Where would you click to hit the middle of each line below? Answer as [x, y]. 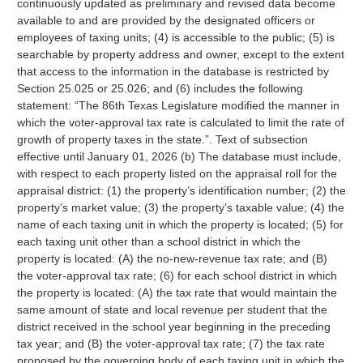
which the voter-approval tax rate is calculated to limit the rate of [180, 122]
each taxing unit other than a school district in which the [158, 241]
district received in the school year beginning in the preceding [173, 327]
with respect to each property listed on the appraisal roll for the [177, 173]
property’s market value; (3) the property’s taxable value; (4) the [180, 207]
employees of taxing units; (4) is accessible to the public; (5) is [175, 37]
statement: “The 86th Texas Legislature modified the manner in [178, 105]
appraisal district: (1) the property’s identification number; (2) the [181, 190]
